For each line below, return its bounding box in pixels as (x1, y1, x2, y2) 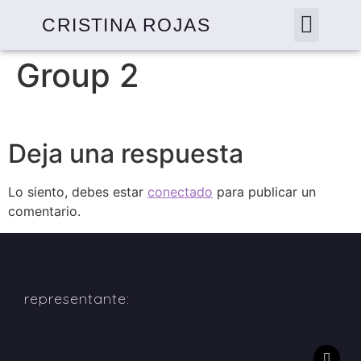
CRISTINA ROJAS (42, 15, 211, 35)
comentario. (8, 203, 81, 220)
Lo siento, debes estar (8, 184, 147, 201)
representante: (24, 288, 130, 308)
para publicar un (213, 184, 316, 201)
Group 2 (16, 56, 139, 95)
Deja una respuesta (8, 138, 243, 170)
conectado (147, 184, 213, 201)
